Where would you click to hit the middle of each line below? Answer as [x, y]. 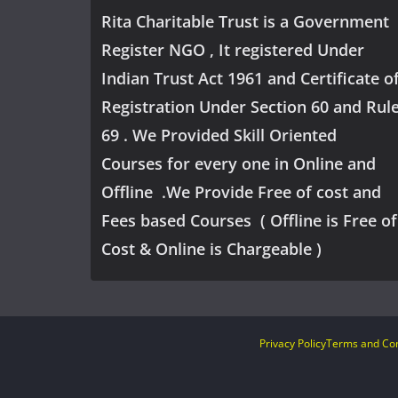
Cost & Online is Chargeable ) [211, 249]
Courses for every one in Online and [239, 164]
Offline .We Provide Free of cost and [241, 192]
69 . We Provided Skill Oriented [219, 135]
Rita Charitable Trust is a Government [245, 22]
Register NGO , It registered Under [233, 50]
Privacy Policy [293, 344]
